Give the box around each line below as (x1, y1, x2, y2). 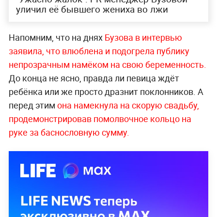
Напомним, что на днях (8, 31, 105, 43)
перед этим (8, 99, 57, 111)
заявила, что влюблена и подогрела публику (8, 45, 189, 57)
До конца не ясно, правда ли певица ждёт (8, 72, 179, 84)
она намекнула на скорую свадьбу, (57, 99, 199, 111)
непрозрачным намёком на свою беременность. (8, 58, 206, 70)
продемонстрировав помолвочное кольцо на (8, 112, 191, 124)
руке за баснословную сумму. (8, 126, 129, 138)
